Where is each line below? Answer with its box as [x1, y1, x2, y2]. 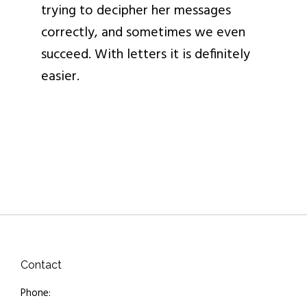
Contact [21, 258, 62, 271]
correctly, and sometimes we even [41, 22, 245, 44]
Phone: [21, 285, 51, 302]
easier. [41, 66, 79, 88]
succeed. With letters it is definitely [41, 44, 250, 66]
